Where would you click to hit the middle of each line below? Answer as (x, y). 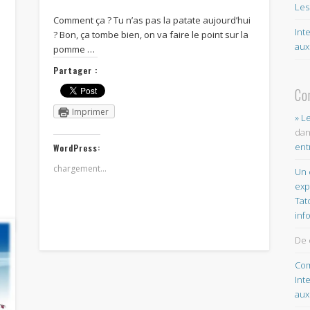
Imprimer (90, 111)
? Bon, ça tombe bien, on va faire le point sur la (151, 34)
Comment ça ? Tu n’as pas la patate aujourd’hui (152, 20)
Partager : (75, 70)
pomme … (74, 49)
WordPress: (76, 147)
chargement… (80, 168)
